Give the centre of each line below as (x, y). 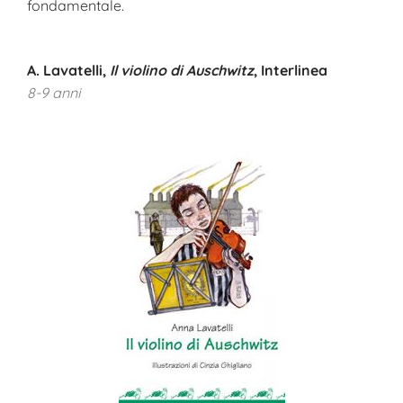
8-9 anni (54, 93)
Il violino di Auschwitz (182, 70)
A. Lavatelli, (68, 70)
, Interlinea (291, 70)
